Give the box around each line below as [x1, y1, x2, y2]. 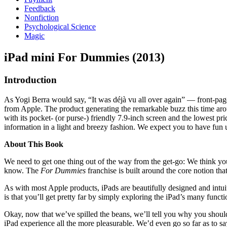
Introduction [4, 74, 57, 85]
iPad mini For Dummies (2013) [4, 50, 165, 64]
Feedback [24, 4, 55, 13]
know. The [4, 166, 41, 175]
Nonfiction [24, 13, 59, 22]
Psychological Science [24, 22, 96, 31]
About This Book [4, 139, 63, 148]
